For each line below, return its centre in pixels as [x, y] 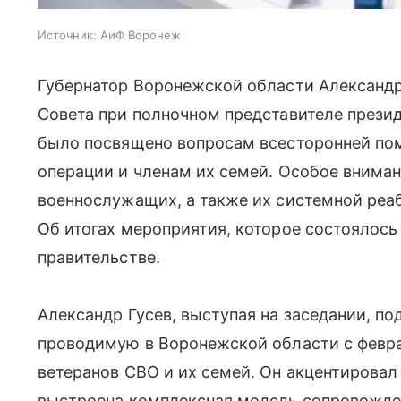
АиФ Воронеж [141, 35]
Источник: [67, 35]
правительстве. [99, 257]
